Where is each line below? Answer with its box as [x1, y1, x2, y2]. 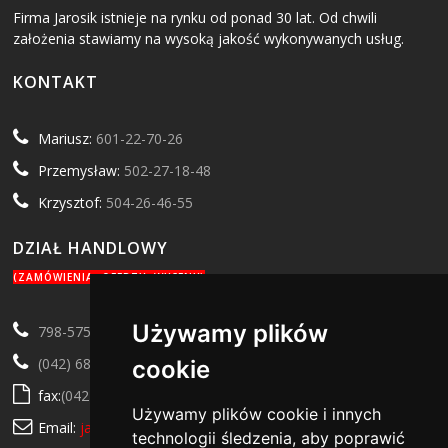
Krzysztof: [38, 193, 107, 213]
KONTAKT [13, 71, 99, 94]
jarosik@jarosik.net [80, 417, 204, 437]
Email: [38, 417, 81, 437]
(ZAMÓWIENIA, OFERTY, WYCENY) [13, 269, 206, 284]
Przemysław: [38, 161, 125, 181]
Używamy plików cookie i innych [131, 404, 381, 424]
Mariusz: [38, 129, 97, 149]
